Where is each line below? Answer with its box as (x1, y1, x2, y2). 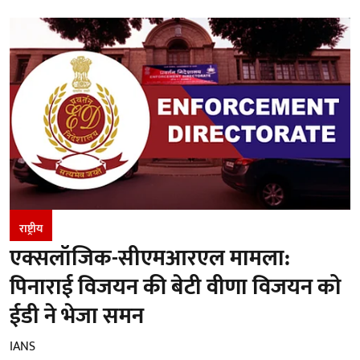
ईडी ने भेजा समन (10, 297, 144, 335)
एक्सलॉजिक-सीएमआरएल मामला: (10, 239, 290, 277)
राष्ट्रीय (19, 219, 43, 238)
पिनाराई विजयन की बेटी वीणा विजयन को (10, 268, 342, 306)
